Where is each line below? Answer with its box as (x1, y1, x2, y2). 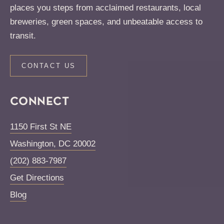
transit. (10, 30, 36, 40)
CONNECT (10, 96, 69, 107)
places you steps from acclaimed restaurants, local (10, 2, 201, 12)
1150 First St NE (10, 121, 71, 131)
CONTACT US (21, 61, 76, 69)
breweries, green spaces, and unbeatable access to (10, 16, 202, 26)
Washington (10, 138, 53, 148)
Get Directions (10, 172, 64, 182)
